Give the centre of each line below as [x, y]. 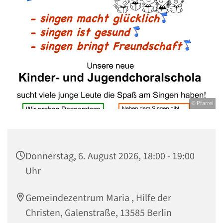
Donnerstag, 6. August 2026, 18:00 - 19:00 [110, 157]
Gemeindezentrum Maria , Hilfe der [98, 198]
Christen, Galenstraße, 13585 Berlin [99, 213]
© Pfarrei [202, 104]
